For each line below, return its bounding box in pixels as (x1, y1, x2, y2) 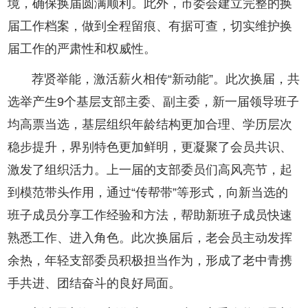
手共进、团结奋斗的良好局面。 (8, 277, 181, 290)
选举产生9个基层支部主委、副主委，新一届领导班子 (8, 96, 300, 109)
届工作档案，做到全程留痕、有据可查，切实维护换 (8, 20, 293, 33)
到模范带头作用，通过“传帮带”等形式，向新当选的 (8, 186, 289, 199)
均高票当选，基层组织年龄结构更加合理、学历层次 (8, 118, 293, 131)
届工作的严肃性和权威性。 (8, 43, 157, 56)
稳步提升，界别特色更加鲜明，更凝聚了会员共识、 (8, 141, 293, 154)
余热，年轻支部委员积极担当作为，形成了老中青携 (8, 254, 293, 267)
